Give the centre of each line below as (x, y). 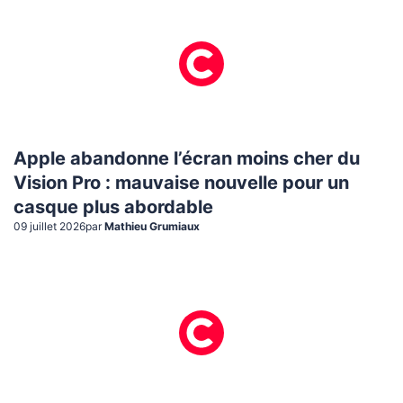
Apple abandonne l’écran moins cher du (187, 160)
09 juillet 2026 (49, 227)
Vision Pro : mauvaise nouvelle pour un (181, 184)
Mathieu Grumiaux (152, 227)
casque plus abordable (113, 208)
